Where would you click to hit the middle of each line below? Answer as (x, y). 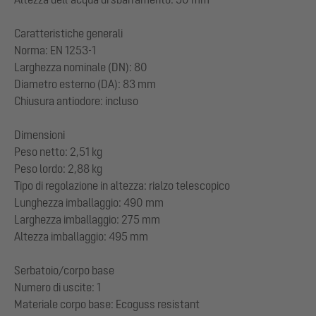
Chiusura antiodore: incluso (76, 101)
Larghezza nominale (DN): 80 (81, 67)
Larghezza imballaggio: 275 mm (87, 219)
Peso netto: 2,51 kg (58, 151)
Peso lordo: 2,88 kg (58, 168)
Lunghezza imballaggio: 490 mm (89, 202)
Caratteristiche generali (68, 33)
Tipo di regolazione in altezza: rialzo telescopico (122, 185)
